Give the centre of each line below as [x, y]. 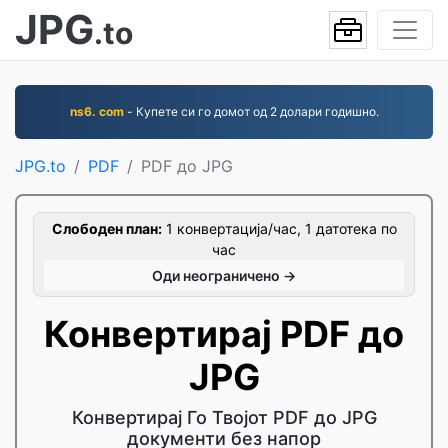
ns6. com [96, 111]
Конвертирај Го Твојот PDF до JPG [224, 417]
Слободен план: [106, 228]
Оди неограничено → [224, 275]
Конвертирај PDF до [224, 334]
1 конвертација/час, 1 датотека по [279, 228]
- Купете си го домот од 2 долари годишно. [251, 111]
